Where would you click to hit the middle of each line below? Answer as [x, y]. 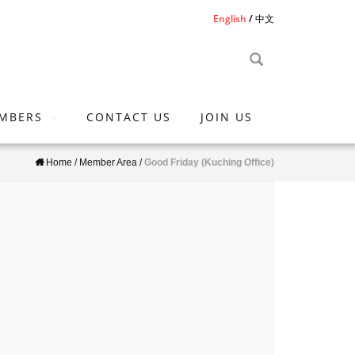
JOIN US [227, 117]
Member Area [108, 162]
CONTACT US [129, 117]
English [230, 19]
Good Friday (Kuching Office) [209, 162]
